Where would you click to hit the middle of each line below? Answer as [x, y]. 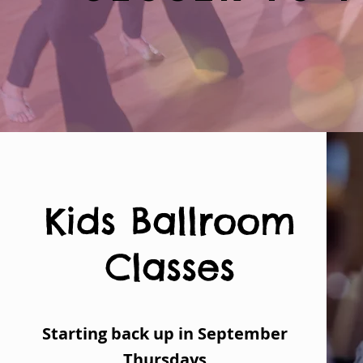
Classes [170, 267]
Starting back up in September [165, 333]
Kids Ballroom [170, 221]
